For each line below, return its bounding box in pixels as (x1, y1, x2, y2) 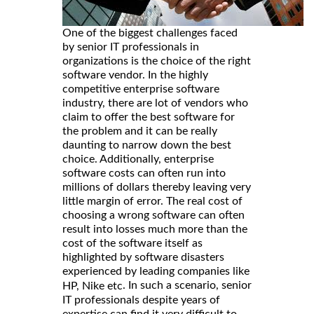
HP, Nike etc (62, 280, 123, 292)
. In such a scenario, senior (123, 279, 252, 291)
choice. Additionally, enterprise (62, 153, 214, 165)
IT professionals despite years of (62, 294, 220, 306)
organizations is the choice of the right (62, 55, 251, 67)
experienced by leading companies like (62, 265, 250, 277)
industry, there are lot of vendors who (62, 97, 248, 109)
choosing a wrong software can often (62, 209, 245, 221)
